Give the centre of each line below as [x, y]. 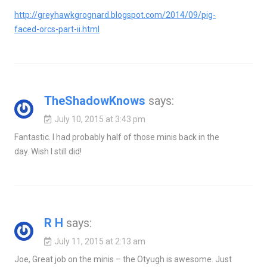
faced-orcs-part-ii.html [57, 29]
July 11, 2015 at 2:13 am [100, 241]
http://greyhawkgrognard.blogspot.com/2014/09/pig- [115, 15]
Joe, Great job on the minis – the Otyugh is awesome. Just [123, 259]
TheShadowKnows [94, 100]
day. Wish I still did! [48, 151]
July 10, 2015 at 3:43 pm [100, 119]
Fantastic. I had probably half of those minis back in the [117, 137]
